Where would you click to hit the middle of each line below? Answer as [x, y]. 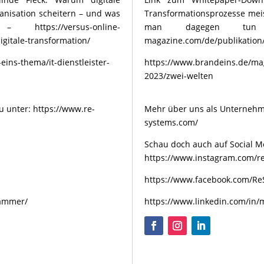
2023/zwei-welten [179, 75]
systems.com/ [171, 123]
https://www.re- [64, 109]
